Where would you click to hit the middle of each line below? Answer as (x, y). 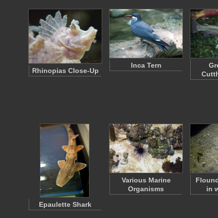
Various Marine (146, 180)
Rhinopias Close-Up (65, 71)
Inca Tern (146, 65)
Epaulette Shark (65, 204)
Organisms (146, 189)
